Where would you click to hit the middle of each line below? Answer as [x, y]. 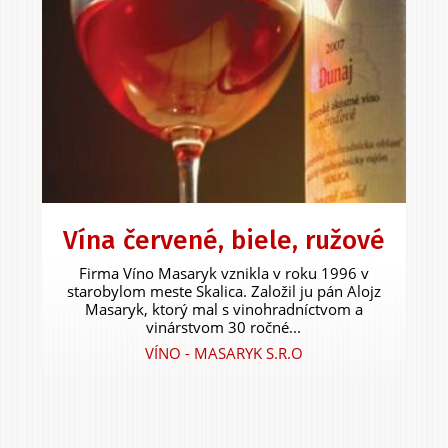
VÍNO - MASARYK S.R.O [223, 352]
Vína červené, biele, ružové [223, 240]
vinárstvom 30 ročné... [224, 326]
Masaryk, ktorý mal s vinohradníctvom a [223, 308]
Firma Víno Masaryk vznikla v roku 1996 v [223, 272]
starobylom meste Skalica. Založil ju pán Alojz [223, 290]
